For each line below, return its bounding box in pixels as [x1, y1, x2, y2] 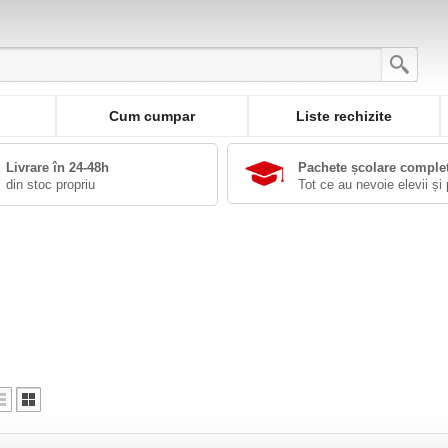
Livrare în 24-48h [6, 160, 110, 175]
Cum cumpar [109, 108, 195, 124]
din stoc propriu [6, 177, 96, 192]
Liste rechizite [296, 108, 392, 124]
